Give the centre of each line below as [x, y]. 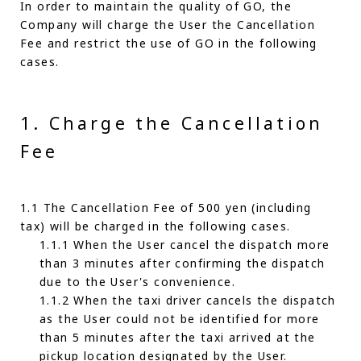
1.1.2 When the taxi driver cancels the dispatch [188, 300]
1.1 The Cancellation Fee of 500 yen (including [166, 207]
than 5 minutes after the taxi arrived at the [178, 337]
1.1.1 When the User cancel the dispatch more [185, 245]
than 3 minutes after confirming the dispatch [183, 263]
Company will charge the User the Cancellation [168, 25]
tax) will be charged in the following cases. [156, 226]
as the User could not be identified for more [180, 319]
